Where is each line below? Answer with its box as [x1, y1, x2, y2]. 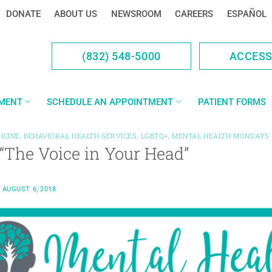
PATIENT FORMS [197, 96, 266, 107]
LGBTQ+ [140, 131, 169, 140]
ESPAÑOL [226, 8, 267, 19]
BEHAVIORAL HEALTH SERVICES [23, 131, 137, 140]
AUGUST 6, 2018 [2, 185, 56, 193]
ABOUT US [54, 8, 97, 19]
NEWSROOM [110, 8, 161, 19]
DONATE [5, 8, 41, 19]
